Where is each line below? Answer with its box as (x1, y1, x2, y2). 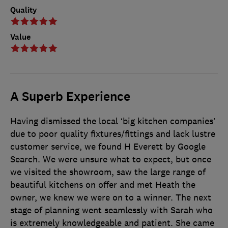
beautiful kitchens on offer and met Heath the (10, 179, 195, 190)
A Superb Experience (10, 88, 130, 105)
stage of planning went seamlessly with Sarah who (10, 204, 213, 216)
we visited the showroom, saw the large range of (10, 166, 206, 178)
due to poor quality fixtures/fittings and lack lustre (10, 128, 215, 139)
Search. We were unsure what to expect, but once (10, 153, 211, 165)
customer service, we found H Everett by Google (10, 140, 206, 152)
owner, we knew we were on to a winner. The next (10, 191, 211, 203)
